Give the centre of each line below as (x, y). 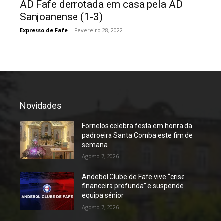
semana (95, 144)
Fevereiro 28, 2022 (99, 30)
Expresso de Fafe (44, 30)
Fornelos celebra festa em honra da (137, 126)
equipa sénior (103, 195)
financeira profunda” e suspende (133, 186)
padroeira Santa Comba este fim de (138, 135)
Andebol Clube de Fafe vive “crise (134, 176)
